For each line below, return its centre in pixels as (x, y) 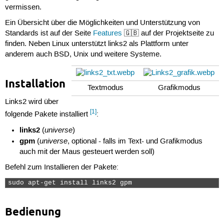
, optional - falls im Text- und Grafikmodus (135, 141)
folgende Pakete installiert (47, 114)
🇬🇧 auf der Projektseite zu (168, 34)
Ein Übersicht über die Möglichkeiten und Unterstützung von (102, 23)
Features (107, 34)
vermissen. (23, 8)
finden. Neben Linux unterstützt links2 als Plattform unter (96, 44)
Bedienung (33, 212)
